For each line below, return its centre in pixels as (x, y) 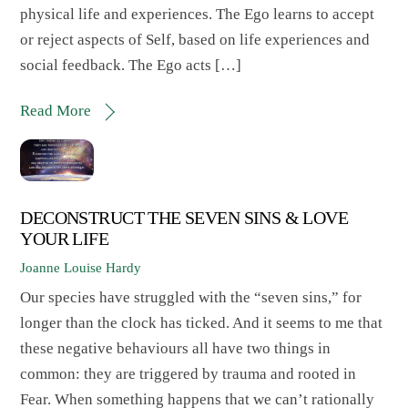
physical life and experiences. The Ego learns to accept (198, 14)
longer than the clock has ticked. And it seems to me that (202, 323)
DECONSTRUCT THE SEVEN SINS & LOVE (184, 218)
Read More (56, 110)
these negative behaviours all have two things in (176, 349)
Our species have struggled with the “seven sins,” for (191, 298)
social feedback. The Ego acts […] (131, 65)
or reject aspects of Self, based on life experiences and (195, 39)
